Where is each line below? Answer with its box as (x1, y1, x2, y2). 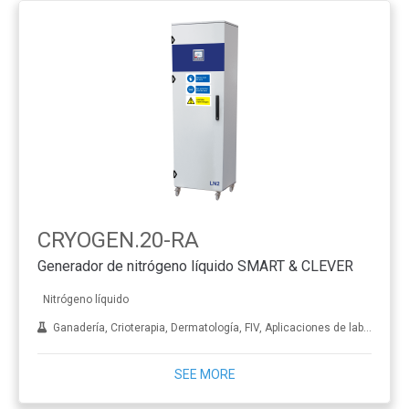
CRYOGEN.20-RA (37, 226, 199, 253)
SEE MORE (173, 366, 236, 382)
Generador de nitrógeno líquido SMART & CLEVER (37, 257, 353, 276)
